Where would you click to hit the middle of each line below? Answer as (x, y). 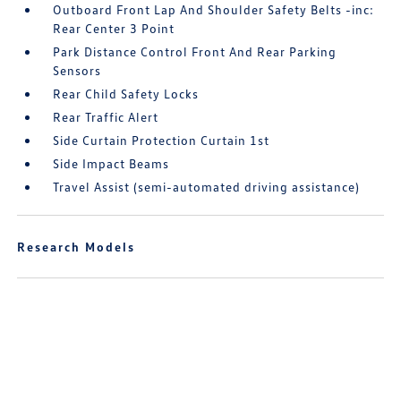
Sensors (77, 70)
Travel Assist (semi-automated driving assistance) (207, 187)
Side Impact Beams (111, 163)
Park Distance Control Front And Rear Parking (195, 51)
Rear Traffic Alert (106, 117)
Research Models (77, 247)
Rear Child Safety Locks (126, 94)
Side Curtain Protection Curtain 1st (162, 140)
